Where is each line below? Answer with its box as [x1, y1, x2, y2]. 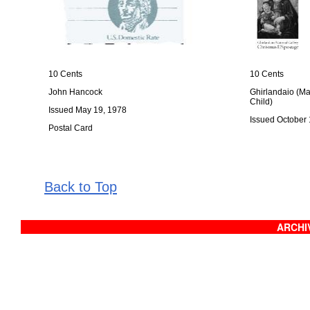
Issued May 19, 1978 [48, 105, 127, 115]
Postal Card [48, 123, 93, 133]
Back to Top [44, 179, 117, 194]
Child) [250, 97, 273, 107]
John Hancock [48, 87, 102, 97]
